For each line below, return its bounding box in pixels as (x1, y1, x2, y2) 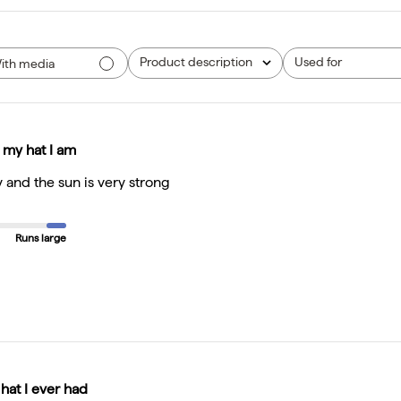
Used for (294, 55, 343, 70)
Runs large (15, 232, 67, 244)
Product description (140, 55, 253, 70)
